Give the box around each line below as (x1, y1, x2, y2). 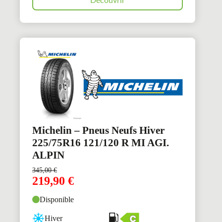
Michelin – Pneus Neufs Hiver (32, 124, 165, 136)
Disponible (40, 195, 74, 204)
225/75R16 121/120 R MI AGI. (32, 136, 169, 149)
